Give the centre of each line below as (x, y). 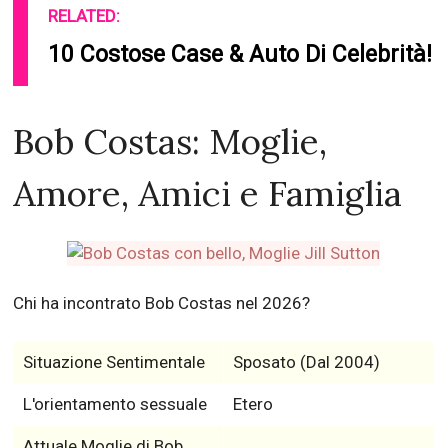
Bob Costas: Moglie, (170, 142)
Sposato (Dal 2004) (306, 362)
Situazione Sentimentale (113, 362)
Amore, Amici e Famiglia (208, 194)
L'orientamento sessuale (114, 404)
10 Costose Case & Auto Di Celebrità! (240, 55)
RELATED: (84, 16)
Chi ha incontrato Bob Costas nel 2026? (162, 303)
